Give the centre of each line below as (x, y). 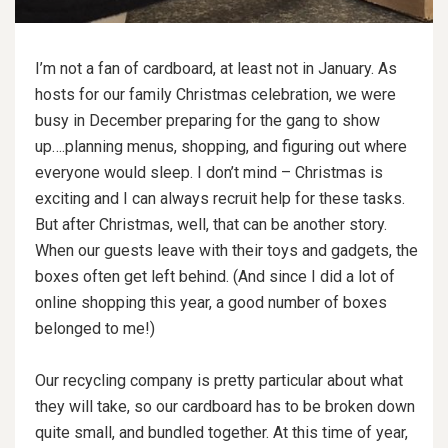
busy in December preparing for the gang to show (207, 120)
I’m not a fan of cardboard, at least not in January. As (216, 68)
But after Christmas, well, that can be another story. (211, 224)
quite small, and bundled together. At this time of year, (221, 432)
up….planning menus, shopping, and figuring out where (221, 146)
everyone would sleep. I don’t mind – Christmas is (209, 172)
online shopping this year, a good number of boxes (211, 302)
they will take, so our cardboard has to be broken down (225, 406)
